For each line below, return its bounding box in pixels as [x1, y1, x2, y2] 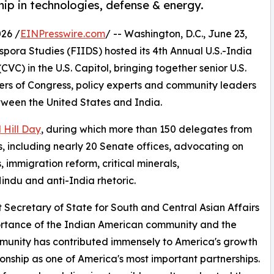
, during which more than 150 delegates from [41, 123, 252, 136]
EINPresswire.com [20, 28, 105, 40]
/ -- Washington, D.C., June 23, [105, 28, 247, 40]
